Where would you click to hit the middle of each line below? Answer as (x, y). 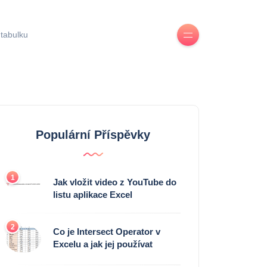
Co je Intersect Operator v (107, 232)
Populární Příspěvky (93, 135)
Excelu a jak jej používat (103, 244)
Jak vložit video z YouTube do (115, 182)
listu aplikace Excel (93, 195)
